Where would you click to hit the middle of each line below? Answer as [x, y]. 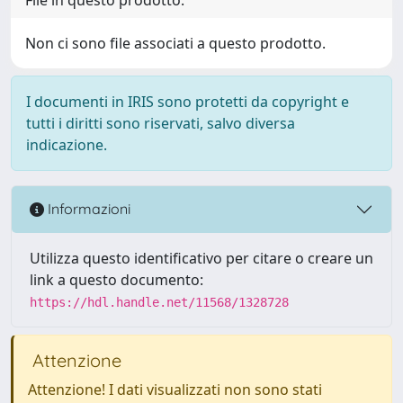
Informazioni [87, 209]
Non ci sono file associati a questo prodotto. [175, 43]
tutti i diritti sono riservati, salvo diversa [161, 123]
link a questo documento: [116, 279]
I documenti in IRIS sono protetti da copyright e [188, 101]
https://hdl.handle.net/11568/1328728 [159, 302]
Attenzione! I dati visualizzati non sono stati [175, 389]
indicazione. [67, 144]
